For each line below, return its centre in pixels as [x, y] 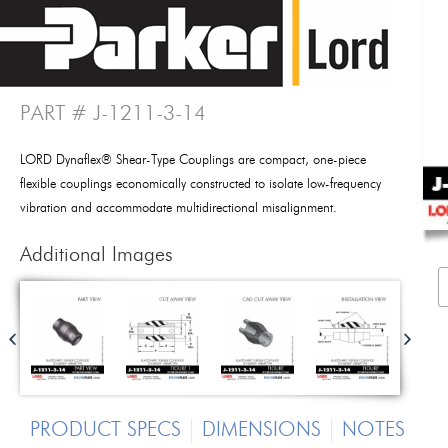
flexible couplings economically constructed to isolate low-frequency [200, 184]
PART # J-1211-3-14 [113, 114]
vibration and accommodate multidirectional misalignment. [178, 208]
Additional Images [96, 256]
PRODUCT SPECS [105, 431]
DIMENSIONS [261, 431]
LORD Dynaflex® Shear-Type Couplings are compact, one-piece [193, 160]
